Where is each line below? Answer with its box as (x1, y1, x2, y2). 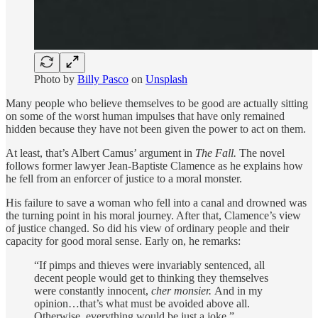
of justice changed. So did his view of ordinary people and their (6, 221, 289, 234)
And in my (214, 284, 263, 297)
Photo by (34, 72, 77, 85)
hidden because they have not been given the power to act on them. (6, 122, 306, 135)
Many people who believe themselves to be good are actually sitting (6, 97, 308, 109)
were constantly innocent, (34, 284, 151, 297)
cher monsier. (151, 284, 214, 297)
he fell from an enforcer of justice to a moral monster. (6, 172, 242, 185)
